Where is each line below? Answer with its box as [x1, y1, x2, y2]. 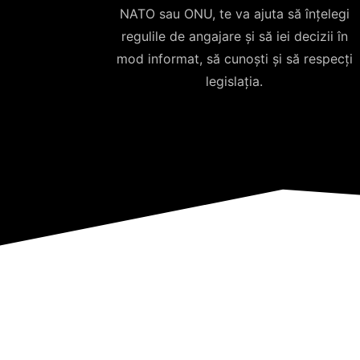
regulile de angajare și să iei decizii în [121, 27, 348, 44]
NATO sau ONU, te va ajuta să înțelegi [119, 5, 350, 22]
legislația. [206, 72, 264, 89]
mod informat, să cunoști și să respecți [116, 50, 353, 67]
